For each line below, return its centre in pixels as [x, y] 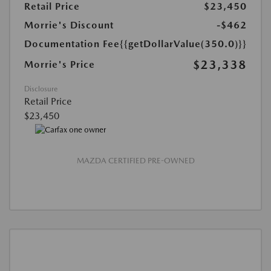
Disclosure [41, 89]
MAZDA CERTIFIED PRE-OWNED [135, 161]
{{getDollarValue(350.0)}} [183, 44]
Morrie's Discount [69, 25]
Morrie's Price [60, 64]
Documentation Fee [72, 44]
